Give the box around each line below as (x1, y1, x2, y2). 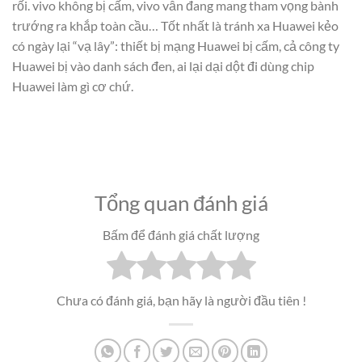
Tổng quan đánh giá (94, 190, 268, 217)
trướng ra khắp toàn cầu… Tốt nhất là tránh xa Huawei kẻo (12, 17, 339, 33)
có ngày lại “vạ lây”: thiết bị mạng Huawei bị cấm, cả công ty (12, 37, 339, 53)
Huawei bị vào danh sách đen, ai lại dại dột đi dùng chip (12, 57, 314, 74)
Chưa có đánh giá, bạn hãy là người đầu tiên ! (56, 293, 306, 309)
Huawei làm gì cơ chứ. (12, 78, 133, 94)
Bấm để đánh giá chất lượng (103, 227, 259, 243)
